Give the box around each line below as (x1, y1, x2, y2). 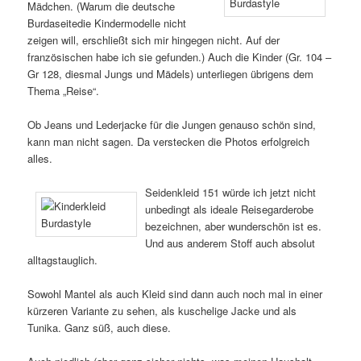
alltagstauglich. (27, 251, 98, 268)
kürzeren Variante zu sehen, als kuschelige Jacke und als (27, 302, 297, 318)
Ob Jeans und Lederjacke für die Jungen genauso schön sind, (27, 116, 317, 132)
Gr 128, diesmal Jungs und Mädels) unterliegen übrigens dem (27, 65, 314, 81)
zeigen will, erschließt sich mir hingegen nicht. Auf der (27, 31, 280, 48)
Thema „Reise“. (27, 82, 100, 98)
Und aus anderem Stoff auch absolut (145, 234, 316, 251)
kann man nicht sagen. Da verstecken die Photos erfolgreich (27, 133, 310, 149)
